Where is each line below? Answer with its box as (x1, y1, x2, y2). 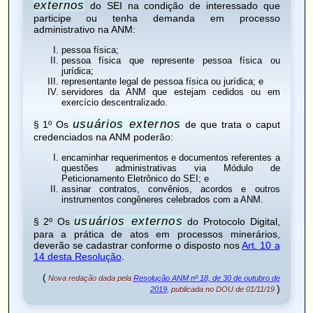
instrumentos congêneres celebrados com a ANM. (61, 194, 263, 205)
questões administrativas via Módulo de (61, 162, 280, 173)
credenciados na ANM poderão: (33, 131, 173, 143)
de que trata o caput (180, 118, 280, 130)
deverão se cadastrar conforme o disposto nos (33, 239, 242, 251)
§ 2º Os (33, 215, 75, 227)
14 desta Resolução (33, 250, 122, 262)
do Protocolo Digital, (182, 215, 280, 227)
